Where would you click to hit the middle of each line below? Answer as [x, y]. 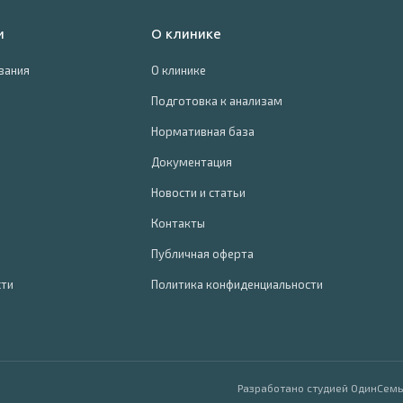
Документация [192, 162]
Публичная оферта [202, 254]
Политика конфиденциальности [237, 284]
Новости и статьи [198, 193]
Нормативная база [203, 131]
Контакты [178, 223]
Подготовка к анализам [217, 101]
